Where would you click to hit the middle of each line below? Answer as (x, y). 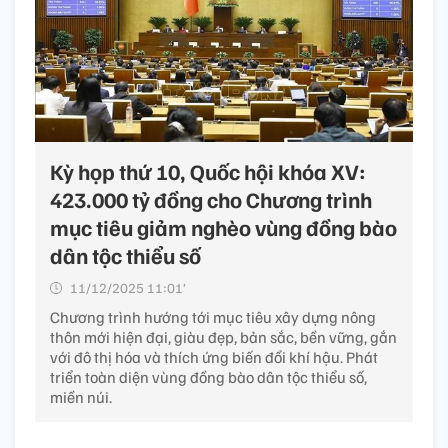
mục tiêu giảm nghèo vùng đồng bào (223, 226)
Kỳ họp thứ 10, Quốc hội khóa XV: (208, 170)
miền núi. (81, 396)
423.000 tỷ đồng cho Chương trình (211, 198)
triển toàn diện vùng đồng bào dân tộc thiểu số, (208, 376)
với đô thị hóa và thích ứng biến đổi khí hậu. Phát (214, 356)
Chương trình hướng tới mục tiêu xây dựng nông (213, 316)
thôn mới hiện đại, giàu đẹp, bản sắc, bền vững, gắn (223, 336)
